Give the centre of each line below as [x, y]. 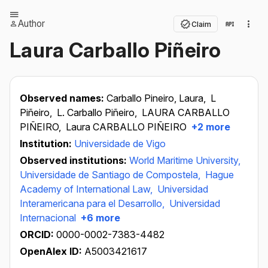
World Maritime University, [185, 160]
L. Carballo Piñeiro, [98, 112]
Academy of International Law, [87, 189]
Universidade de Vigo [120, 144]
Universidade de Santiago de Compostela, [111, 175]
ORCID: [38, 234]
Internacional [48, 218]
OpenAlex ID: [51, 251]
